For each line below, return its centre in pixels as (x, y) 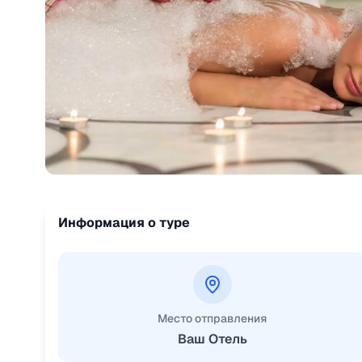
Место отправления (213, 318)
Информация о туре (124, 223)
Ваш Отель (212, 339)
